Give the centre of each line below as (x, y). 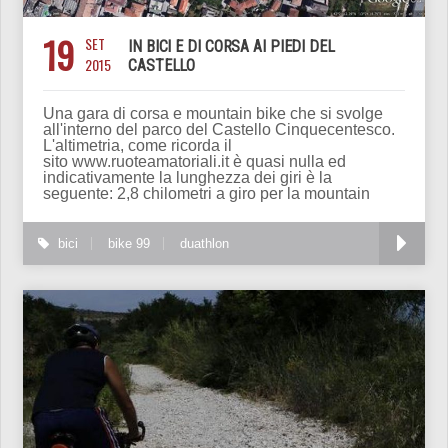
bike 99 (129, 244)
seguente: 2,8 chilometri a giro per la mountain (206, 194)
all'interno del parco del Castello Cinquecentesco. (219, 130)
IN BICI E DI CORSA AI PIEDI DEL (231, 47)
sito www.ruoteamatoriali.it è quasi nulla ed (194, 162)
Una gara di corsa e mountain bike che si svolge (213, 114)
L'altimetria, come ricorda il (137, 146)
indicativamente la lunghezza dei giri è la (187, 178)
